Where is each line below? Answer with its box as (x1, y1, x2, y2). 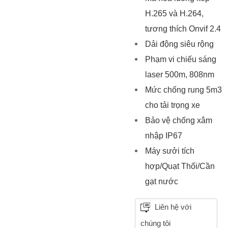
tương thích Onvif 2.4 (145, 24, 221, 34)
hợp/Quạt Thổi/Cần (145, 162, 215, 171)
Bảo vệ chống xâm (145, 116, 212, 125)
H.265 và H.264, (145, 9, 204, 18)
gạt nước (145, 177, 178, 186)
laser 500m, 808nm (145, 70, 214, 79)
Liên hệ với (152, 203, 191, 212)
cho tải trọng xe (145, 101, 200, 110)
